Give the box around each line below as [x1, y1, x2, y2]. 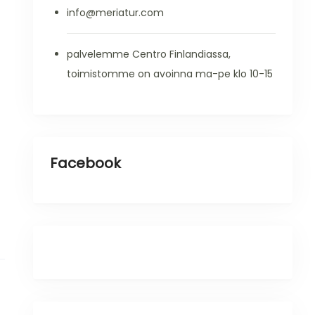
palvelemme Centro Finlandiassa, [66, 47, 231, 61]
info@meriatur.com [66, 6, 164, 20]
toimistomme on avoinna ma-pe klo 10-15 [66, 67, 273, 81]
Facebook [49, 153, 121, 173]
